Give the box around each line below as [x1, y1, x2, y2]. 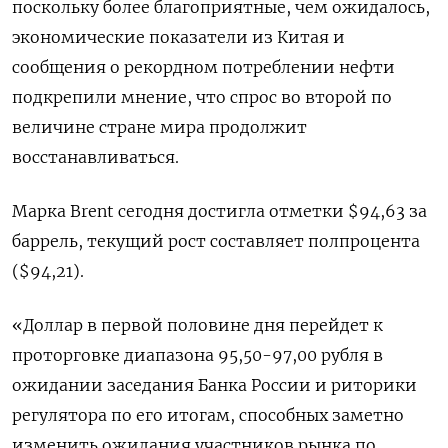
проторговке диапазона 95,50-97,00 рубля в [12, 345, 383, 365]
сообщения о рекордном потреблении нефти [12, 57, 395, 77]
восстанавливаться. [12, 147, 179, 167]
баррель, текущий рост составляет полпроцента [12, 231, 420, 251]
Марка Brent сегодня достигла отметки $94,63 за [12, 201, 427, 221]
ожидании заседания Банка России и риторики [12, 375, 417, 395]
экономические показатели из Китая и [12, 27, 345, 47]
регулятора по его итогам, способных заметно [12, 405, 404, 425]
